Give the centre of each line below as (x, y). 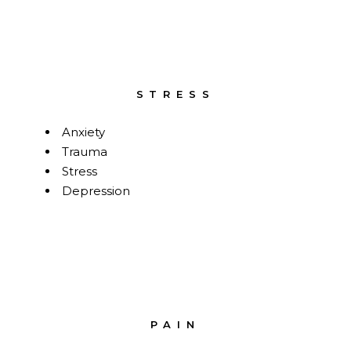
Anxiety (84, 132)
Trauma (85, 152)
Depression (96, 191)
